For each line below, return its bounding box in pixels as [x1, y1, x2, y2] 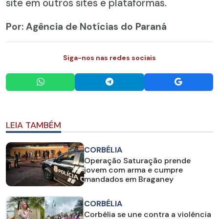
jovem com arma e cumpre [84, 165, 183, 175]
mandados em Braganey [84, 174, 174, 185]
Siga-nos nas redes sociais [63, 53, 156, 62]
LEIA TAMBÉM [6, 119, 61, 131]
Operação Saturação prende [84, 155, 191, 166]
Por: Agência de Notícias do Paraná [6, 20, 167, 33]
